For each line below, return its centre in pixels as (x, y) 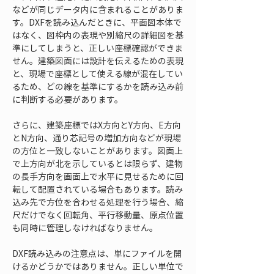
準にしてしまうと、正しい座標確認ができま (98, 48)
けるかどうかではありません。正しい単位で (98, 266)
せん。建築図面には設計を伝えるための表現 (98, 61)
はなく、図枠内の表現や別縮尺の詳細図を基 (98, 35)
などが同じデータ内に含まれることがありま (98, 9)
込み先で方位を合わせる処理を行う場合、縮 (98, 202)
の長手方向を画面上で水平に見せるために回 (98, 176)
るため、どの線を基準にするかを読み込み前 (98, 86)
